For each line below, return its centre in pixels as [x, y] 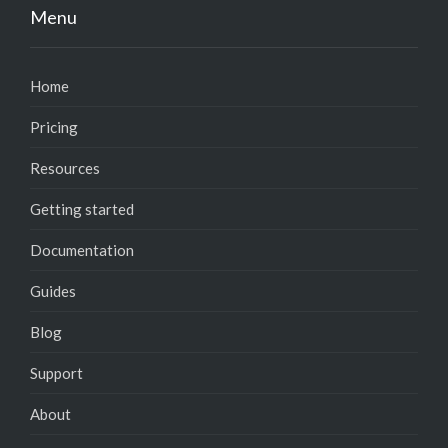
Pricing [54, 127]
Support [56, 373]
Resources [65, 168]
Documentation [82, 250]
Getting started [82, 209]
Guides [53, 291]
